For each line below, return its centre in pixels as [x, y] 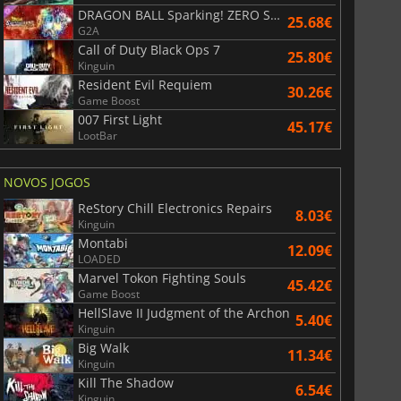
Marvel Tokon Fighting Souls [162, 277]
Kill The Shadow [125, 382]
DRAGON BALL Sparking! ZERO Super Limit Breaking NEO [275, 14]
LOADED [99, 259]
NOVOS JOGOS [47, 182]
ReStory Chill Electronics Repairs [175, 208]
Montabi [102, 243]
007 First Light [119, 119]
